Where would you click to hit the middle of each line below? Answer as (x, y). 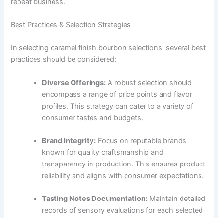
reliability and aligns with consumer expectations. (123, 175)
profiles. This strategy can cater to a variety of (118, 106)
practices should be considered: (64, 60)
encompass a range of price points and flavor (117, 94)
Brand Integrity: (69, 140)
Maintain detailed (177, 199)
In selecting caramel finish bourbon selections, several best (109, 48)
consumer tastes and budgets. (93, 118)
